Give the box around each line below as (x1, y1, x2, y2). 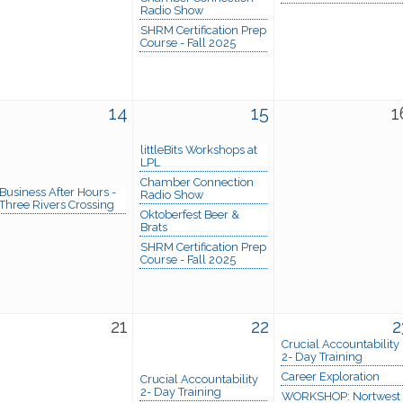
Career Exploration (282, 369, 380, 383)
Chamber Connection (140, 175, 254, 189)
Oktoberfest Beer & (140, 207, 239, 221)
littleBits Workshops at (140, 142, 257, 157)
